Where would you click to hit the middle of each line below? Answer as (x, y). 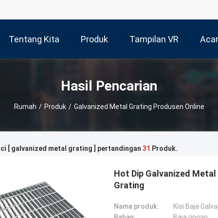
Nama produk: (136, 206)
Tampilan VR (154, 39)
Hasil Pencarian (109, 86)
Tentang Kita (34, 39)
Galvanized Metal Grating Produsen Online (139, 106)
